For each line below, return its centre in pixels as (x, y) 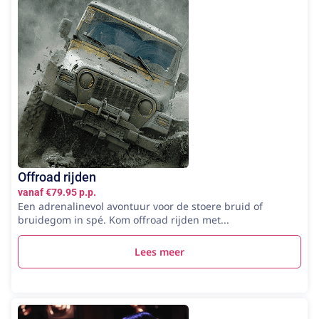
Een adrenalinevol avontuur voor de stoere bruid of (140, 206)
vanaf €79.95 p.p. (57, 192)
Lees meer (159, 251)
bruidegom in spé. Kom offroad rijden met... (124, 219)
